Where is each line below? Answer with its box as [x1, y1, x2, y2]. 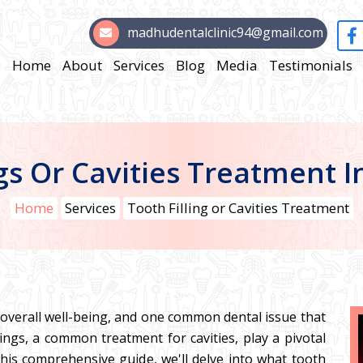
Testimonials [268, 56, 352, 75]
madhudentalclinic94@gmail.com [126, 23, 323, 41]
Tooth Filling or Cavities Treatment [126, 199, 349, 217]
